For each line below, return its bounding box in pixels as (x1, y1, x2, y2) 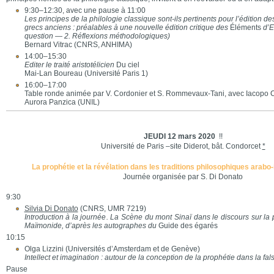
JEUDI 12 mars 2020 (143, 132, 217, 141)
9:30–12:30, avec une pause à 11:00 (24, 6, 146, 15)
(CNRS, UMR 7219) (78, 204, 146, 213)
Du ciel (114, 61, 139, 69)
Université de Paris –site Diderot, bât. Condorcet (100, 142, 262, 150)
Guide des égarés (158, 221, 218, 230)
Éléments (229, 23, 261, 32)
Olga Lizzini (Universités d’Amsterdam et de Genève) (24, 245, 200, 253)
